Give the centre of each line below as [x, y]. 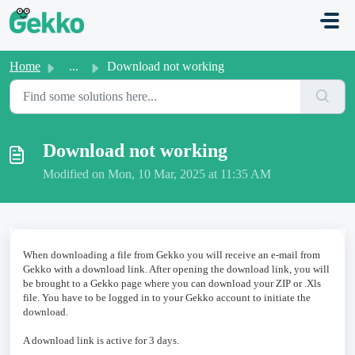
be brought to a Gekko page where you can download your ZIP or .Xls [172, 283]
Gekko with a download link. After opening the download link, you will [176, 269]
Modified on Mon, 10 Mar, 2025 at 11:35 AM [157, 174]
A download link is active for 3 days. [101, 340]
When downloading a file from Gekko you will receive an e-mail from [172, 255]
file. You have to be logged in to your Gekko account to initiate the [167, 298]
